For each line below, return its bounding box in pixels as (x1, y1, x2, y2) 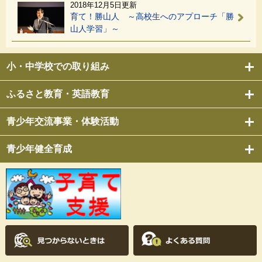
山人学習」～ (70, 24, 119, 34)
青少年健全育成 (6, 144, 72, 154)
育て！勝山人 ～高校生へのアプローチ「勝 (70, 12, 234, 22)
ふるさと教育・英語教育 (6, 89, 109, 99)
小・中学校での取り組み (6, 61, 109, 72)
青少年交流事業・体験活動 (6, 116, 119, 127)
